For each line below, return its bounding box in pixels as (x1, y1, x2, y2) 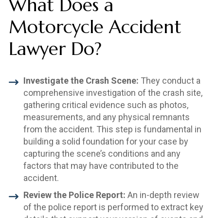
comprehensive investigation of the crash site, (23, 87, 202, 98)
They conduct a (138, 75, 200, 86)
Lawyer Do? (8, 37, 102, 60)
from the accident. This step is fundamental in (23, 124, 201, 134)
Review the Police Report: (23, 189, 126, 200)
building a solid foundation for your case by (23, 136, 188, 146)
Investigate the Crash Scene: (23, 75, 139, 86)
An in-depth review (125, 189, 200, 200)
